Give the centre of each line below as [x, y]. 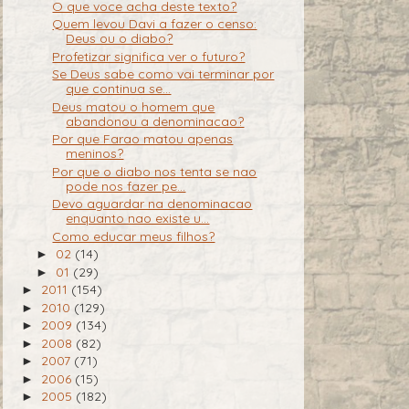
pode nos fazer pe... [126, 186]
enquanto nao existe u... [138, 219]
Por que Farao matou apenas [143, 139]
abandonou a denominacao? [155, 121]
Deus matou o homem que [134, 106]
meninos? [95, 154]
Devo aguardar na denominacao [152, 204]
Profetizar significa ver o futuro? [149, 56]
